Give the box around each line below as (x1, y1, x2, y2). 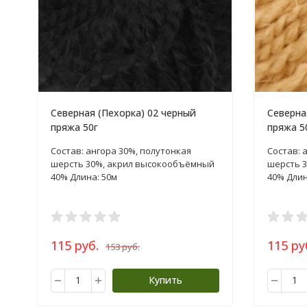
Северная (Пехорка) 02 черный (50, 106, 196, 119)
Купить (149, 273, 182, 286)
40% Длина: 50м (50, 170, 117, 183)
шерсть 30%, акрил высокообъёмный (50, 157, 214, 170)
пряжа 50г (50, 120, 98, 134)
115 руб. (50, 236, 99, 254)
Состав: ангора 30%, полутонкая (50, 144, 191, 157)
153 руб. (105, 240, 140, 253)
